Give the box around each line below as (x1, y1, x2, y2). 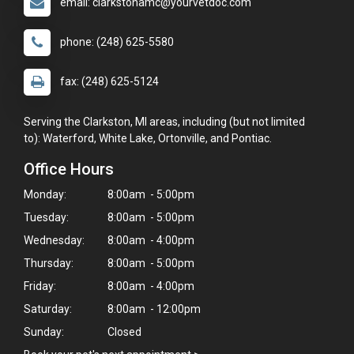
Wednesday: (24, 233, 85, 247)
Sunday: (24, 325, 64, 338)
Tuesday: (24, 210, 69, 224)
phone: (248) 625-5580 (60, 35, 174, 48)
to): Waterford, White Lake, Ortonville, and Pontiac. (24, 131, 272, 145)
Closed (105, 325, 141, 338)
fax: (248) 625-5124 (60, 74, 159, 88)
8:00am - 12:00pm (105, 302, 201, 315)
